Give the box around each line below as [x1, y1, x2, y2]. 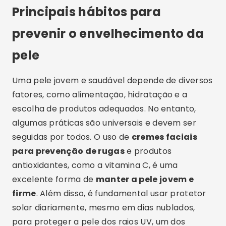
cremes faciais [131, 131, 197, 143]
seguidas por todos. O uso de [12, 131, 132, 143]
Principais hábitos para [12, 4, 161, 20]
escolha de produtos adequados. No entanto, [12, 103, 196, 115]
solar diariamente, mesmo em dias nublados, [12, 202, 195, 213]
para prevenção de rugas [12, 145, 125, 157]
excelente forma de [12, 174, 96, 185]
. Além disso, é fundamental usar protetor [36, 188, 206, 199]
